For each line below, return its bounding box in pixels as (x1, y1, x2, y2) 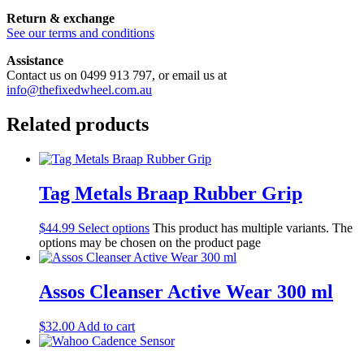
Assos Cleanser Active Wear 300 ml (39, 280, 333, 302)
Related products (6, 114, 149, 136)
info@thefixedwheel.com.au (6, 83, 152, 97)
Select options (78, 220, 149, 235)
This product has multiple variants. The (153, 220, 353, 235)
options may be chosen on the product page (39, 235, 261, 249)
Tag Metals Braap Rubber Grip (39, 182, 302, 204)
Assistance (6, 54, 63, 68)
